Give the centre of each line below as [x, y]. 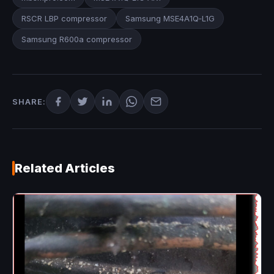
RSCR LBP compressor [64, 19]
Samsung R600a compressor [77, 39]
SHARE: [29, 102]
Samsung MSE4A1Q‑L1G [170, 19]
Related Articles [65, 168]
